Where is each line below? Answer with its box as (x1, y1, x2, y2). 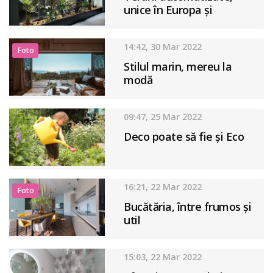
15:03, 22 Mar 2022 (124, 250, 202, 263)
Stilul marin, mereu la (124, 58, 232, 74)
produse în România (124, 15, 225, 30)
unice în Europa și (124, 2, 213, 17)
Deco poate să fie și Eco (124, 129, 244, 144)
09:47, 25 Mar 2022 (124, 110, 202, 122)
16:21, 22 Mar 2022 (124, 180, 202, 193)
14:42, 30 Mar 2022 (124, 40, 202, 52)
